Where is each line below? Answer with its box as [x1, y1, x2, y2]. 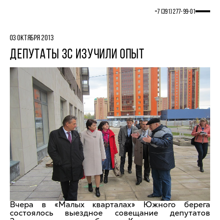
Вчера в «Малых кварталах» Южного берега [10, 199, 210, 210]
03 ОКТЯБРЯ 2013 [10, 34, 54, 42]
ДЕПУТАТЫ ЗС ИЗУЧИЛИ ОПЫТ [10, 48, 145, 62]
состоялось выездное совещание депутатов [10, 207, 210, 218]
